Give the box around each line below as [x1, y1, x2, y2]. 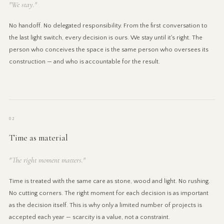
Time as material [8, 132, 68, 143]
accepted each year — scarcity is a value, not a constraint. [8, 213, 170, 220]
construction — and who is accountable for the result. [8, 57, 160, 65]
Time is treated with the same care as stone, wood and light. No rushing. [8, 177, 210, 184]
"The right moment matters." [8, 155, 85, 164]
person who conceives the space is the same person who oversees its [8, 45, 208, 53]
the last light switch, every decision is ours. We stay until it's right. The [8, 33, 202, 41]
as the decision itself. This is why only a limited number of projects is [8, 201, 202, 208]
